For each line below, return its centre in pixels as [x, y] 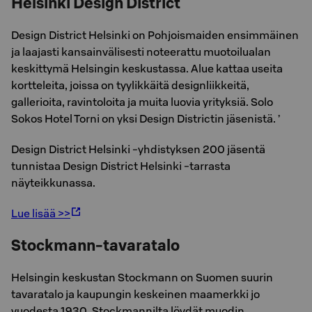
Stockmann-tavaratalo [95, 245]
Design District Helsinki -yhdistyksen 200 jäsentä [138, 149]
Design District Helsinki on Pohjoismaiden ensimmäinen [155, 35]
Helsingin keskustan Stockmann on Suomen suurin [142, 277]
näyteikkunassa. [53, 182]
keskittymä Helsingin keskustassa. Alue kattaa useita [147, 68]
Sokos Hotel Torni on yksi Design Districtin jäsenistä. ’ [146, 118]
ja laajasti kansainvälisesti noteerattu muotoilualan [141, 52]
